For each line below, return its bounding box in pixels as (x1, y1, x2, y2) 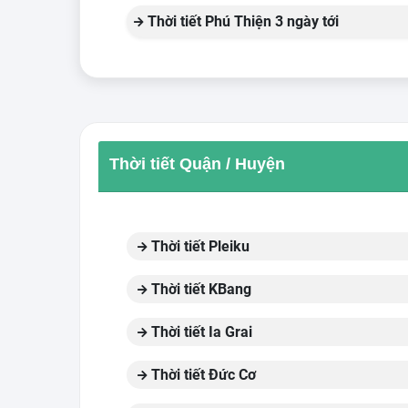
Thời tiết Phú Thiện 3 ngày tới (144, 13, 339, 30)
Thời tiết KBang (148, 280, 251, 298)
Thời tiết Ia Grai (148, 323, 252, 341)
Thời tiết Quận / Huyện (109, 155, 285, 173)
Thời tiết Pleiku (148, 238, 250, 255)
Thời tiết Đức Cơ (148, 366, 256, 383)
